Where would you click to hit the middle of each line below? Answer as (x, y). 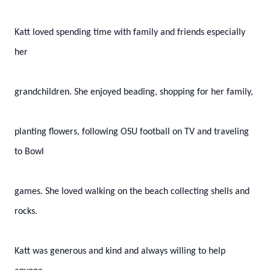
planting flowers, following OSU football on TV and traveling (132, 132)
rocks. (26, 212)
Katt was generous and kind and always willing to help (120, 251)
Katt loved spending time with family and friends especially (130, 33)
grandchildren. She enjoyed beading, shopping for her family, (134, 92)
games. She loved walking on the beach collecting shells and (132, 192)
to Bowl (29, 152)
